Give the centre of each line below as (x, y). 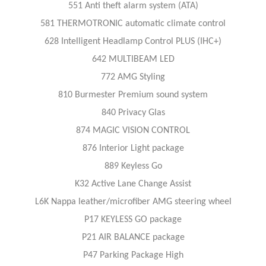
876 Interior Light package (133, 148)
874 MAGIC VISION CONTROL (133, 130)
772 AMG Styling (133, 77)
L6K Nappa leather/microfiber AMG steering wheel (133, 202)
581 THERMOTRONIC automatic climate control (133, 23)
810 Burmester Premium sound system (133, 95)
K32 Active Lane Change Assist (133, 184)
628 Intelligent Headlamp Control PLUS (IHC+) (133, 41)
